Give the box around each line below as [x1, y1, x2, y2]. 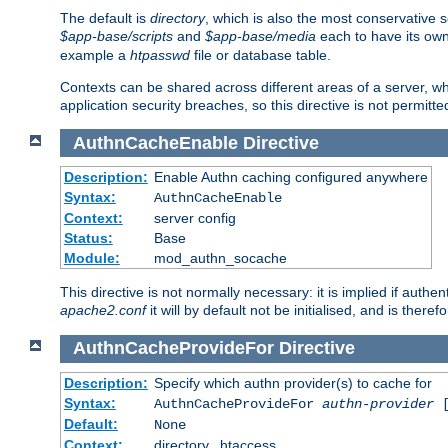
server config [153, 210, 236, 227]
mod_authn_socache [153, 250, 287, 267]
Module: [63, 250, 120, 267]
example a [60, 47, 130, 64]
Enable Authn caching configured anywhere [153, 169, 428, 186]
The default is [60, 10, 150, 27]
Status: [63, 230, 113, 247]
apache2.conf [60, 302, 146, 319]
